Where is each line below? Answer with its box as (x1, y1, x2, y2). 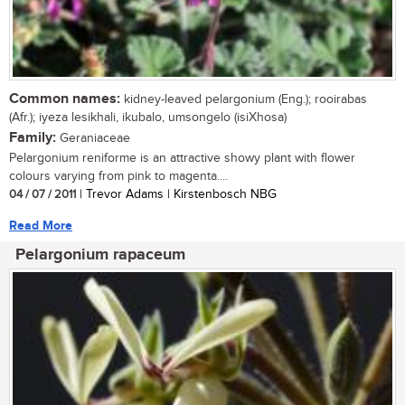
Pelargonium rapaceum (15, 244, 185, 265)
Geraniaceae (56, 130, 130, 146)
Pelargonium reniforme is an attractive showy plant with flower (9, 150, 355, 165)
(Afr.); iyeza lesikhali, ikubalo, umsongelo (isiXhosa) (9, 109, 287, 125)
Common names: (9, 89, 120, 108)
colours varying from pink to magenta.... (9, 168, 228, 184)
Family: (9, 128, 56, 146)
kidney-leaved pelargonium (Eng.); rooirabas (120, 91, 367, 107)
